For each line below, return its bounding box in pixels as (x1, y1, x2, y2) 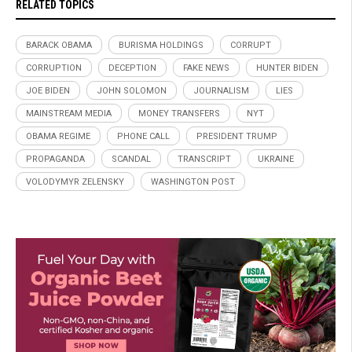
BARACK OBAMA (26, 40, 92, 51)
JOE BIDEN (26, 86, 70, 97)
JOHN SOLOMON (97, 86, 167, 97)
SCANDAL (112, 154, 151, 165)
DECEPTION (108, 63, 156, 74)
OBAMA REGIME (26, 131, 90, 142)
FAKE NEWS (183, 63, 229, 74)
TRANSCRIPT (178, 154, 231, 165)
